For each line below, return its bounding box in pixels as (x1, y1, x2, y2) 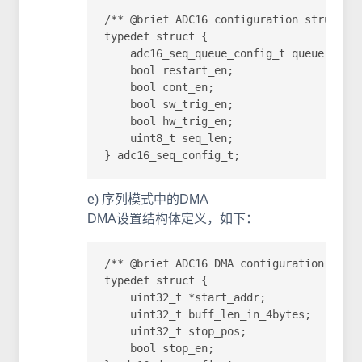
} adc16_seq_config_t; (104, 149, 240, 162)
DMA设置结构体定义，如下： (87, 211, 259, 225)
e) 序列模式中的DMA (87, 192, 208, 206)
